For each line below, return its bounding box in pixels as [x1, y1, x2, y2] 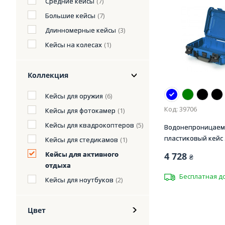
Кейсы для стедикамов [45, 135, 118, 144]
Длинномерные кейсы [45, 26, 116, 35]
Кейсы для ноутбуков [45, 175, 114, 184]
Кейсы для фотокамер [45, 106, 116, 115]
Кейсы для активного [45, 150, 119, 159]
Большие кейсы [45, 11, 95, 20]
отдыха [45, 161, 71, 170]
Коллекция [28, 70, 68, 80]
